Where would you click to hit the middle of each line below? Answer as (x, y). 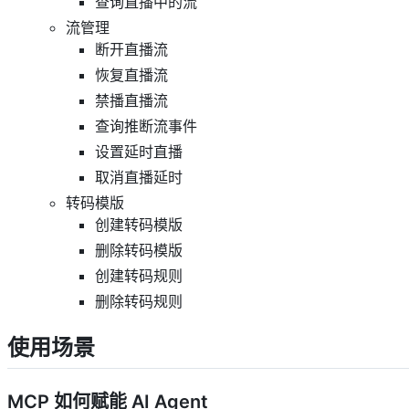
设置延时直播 (139, 151)
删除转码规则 (139, 301)
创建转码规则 (139, 275)
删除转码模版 (139, 250)
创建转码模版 (139, 224)
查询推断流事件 (146, 126)
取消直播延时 (139, 177)
